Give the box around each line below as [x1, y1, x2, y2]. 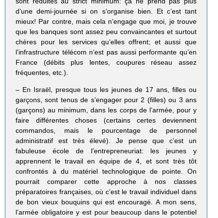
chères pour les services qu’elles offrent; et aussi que [16, 37, 197, 46]
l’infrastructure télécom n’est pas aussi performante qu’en [16, 48, 197, 56]
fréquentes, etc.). [16, 68, 69, 76]
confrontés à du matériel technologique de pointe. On [16, 167, 197, 175]
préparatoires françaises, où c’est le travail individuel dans [16, 187, 197, 196]
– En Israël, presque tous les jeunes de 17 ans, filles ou [16, 85, 197, 93]
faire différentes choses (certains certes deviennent [16, 116, 197, 124]
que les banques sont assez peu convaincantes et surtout [16, 27, 197, 36]
